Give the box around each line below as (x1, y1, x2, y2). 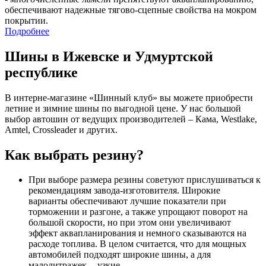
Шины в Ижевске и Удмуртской (5, 48, 213, 64)
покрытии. (5, 15, 48, 26)
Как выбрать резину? (5, 147, 144, 163)
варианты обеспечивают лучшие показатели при (28, 196, 226, 207)
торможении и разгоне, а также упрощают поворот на (28, 207, 248, 217)
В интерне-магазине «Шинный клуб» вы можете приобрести (5, 92, 253, 103)
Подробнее (5, 26, 49, 36)
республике (5, 64, 78, 80)
